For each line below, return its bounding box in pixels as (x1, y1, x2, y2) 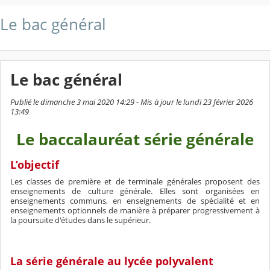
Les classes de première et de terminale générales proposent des (10, 175, 260, 187)
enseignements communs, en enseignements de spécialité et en (10, 195, 260, 206)
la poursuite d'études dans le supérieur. (10, 214, 151, 225)
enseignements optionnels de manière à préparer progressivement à (10, 204, 260, 216)
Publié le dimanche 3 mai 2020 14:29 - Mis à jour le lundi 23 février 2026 (10, 96, 253, 108)
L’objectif (10, 157, 59, 172)
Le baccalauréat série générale (16, 128, 254, 150)
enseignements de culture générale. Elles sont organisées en (10, 185, 260, 196)
